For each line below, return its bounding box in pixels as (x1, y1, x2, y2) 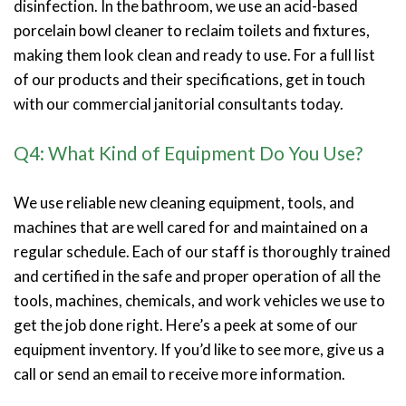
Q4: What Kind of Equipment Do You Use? (14, 140, 362, 164)
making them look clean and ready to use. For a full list (14, 44, 375, 64)
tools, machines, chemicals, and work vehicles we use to (14, 290, 385, 310)
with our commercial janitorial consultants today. (14, 93, 343, 113)
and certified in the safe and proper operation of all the (14, 266, 381, 285)
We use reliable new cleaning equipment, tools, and (14, 192, 354, 212)
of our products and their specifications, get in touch (14, 69, 365, 89)
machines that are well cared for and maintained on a (14, 217, 368, 237)
